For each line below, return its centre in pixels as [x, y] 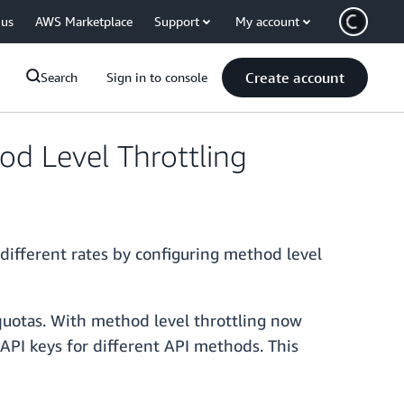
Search [59, 77]
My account [267, 21]
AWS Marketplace [84, 21]
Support [177, 21]
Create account [295, 78]
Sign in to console [157, 77]
